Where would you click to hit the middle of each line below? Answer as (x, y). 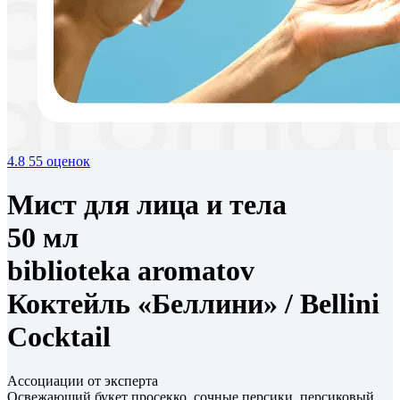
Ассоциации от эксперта (83, 380)
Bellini (340, 304)
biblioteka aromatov (131, 271)
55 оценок (59, 161)
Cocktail (59, 337)
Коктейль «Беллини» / (154, 304)
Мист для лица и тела (147, 205)
